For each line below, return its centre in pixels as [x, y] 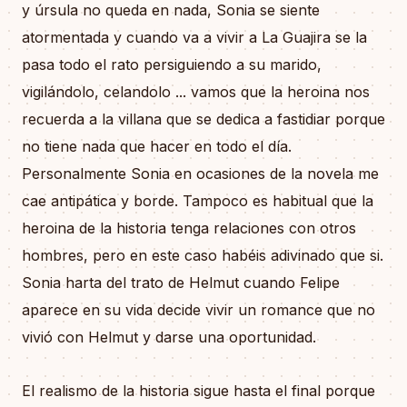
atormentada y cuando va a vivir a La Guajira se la [194, 37]
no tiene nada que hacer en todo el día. [157, 146]
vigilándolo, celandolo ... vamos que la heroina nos [196, 91]
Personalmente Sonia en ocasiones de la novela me [200, 173]
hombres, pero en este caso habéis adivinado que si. [203, 255]
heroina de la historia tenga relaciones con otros [189, 228]
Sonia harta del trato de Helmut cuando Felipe [181, 282]
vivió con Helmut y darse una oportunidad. [169, 337]
